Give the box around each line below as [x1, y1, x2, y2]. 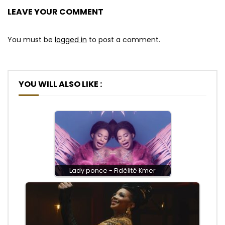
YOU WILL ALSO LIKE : [19, 78, 102, 90]
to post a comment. [87, 35, 160, 45]
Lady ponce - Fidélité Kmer [69, 166, 156, 175]
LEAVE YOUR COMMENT [8, 6, 103, 18]
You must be [8, 35, 55, 45]
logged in [55, 35, 87, 45]
